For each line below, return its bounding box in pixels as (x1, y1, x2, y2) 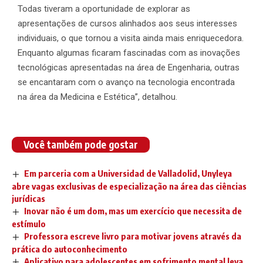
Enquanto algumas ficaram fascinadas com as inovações (18, 47, 240, 58)
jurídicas (12, 193, 45, 204)
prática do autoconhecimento (12, 243, 127, 254)
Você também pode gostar (23, 137, 138, 151)
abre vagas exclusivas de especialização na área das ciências (12, 180, 247, 191)
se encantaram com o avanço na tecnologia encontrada (18, 76, 235, 87)
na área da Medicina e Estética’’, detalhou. (18, 91, 180, 102)
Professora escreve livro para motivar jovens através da (24, 230, 242, 241)
